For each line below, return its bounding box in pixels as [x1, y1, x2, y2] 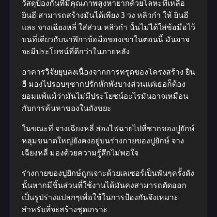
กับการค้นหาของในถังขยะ [22, 104, 111, 113]
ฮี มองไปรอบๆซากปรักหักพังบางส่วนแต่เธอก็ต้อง [22, 79, 186, 89]
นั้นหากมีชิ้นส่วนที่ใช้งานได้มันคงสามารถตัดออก [22, 181, 186, 190]
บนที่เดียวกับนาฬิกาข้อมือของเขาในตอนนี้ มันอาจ [22, 35, 189, 44]
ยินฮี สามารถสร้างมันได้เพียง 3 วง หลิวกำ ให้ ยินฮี [22, 11, 188, 20]
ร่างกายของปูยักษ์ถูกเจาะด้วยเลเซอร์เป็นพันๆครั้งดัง [22, 169, 194, 178]
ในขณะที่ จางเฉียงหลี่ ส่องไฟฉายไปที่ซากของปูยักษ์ [22, 124, 195, 133]
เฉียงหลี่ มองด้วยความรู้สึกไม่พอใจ [22, 148, 139, 157]
